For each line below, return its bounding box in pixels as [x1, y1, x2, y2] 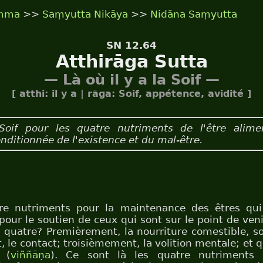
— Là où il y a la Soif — [43, 72, 220, 88]
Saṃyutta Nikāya [42, 8, 128, 20]
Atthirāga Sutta [55, 51, 208, 72]
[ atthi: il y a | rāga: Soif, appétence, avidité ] [12, 88, 251, 99]
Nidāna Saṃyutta [150, 8, 237, 20]
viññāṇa [10, 249, 50, 261]
